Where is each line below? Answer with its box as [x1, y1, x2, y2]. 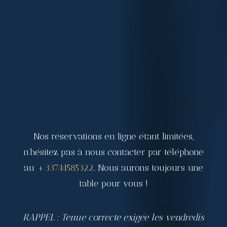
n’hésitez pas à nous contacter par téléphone [23, 146, 204, 158]
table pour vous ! [79, 178, 148, 189]
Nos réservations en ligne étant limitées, [33, 131, 194, 142]
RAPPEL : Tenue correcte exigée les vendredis [23, 212, 204, 223]
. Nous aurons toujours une [94, 162, 203, 173]
